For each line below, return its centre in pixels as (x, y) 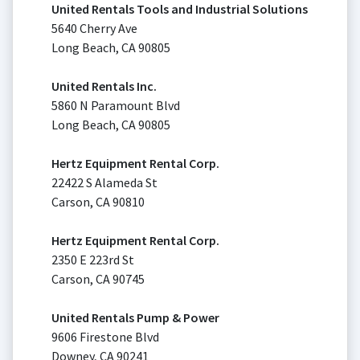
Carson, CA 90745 (98, 278)
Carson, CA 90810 (98, 201)
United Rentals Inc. (104, 86)
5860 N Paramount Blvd (116, 105)
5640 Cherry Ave (94, 28)
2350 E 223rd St (93, 259)
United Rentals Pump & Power (135, 317)
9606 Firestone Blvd (105, 336)
